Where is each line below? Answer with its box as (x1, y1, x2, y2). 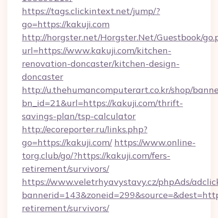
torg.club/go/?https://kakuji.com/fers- (22, 150, 170, 161)
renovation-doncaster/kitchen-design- (22, 58, 180, 69)
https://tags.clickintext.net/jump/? (22, 5, 160, 17)
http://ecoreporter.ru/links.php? (22, 124, 147, 135)
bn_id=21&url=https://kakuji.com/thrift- (22, 97, 183, 109)
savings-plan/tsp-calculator (22, 110, 136, 122)
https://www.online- (114, 137, 196, 148)
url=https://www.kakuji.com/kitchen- (22, 45, 171, 56)
